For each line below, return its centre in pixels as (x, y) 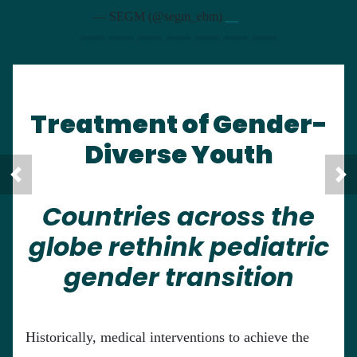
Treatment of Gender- (178, 124)
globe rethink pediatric (178, 247)
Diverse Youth (178, 155)
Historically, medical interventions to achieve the (167, 337)
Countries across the (178, 217)
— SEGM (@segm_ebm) (159, 17)
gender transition (178, 277)
